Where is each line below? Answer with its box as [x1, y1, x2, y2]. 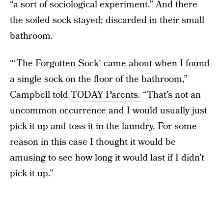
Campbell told [10, 88, 71, 102]
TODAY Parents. [71, 88, 140, 102]
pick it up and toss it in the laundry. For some [10, 120, 197, 133]
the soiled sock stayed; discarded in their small [10, 14, 204, 27]
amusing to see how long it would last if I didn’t [10, 151, 204, 165]
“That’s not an [140, 88, 201, 102]
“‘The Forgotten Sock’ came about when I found [10, 57, 210, 70]
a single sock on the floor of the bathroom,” [10, 73, 188, 86]
